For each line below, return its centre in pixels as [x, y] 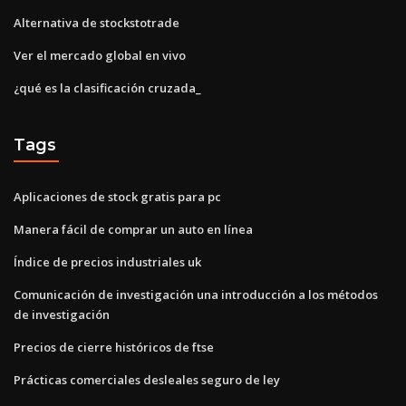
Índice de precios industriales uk [107, 261]
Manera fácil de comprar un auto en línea [133, 229]
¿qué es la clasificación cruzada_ [107, 87]
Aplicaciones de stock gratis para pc [117, 196]
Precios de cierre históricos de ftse [114, 347]
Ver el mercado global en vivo [100, 55]
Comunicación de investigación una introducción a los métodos [196, 294]
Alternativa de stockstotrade [97, 22]
